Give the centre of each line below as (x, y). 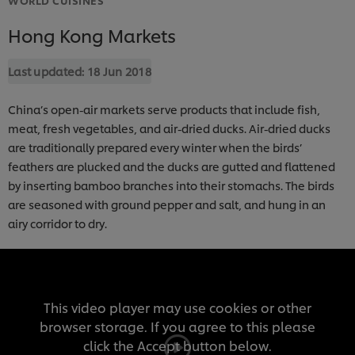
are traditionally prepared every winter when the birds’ (155, 147)
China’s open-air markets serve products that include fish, (164, 109)
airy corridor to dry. (57, 223)
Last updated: (48, 71)
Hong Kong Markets (92, 34)
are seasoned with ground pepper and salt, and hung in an (167, 204)
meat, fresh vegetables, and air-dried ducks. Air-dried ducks (169, 128)
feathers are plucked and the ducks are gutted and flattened (172, 166)
